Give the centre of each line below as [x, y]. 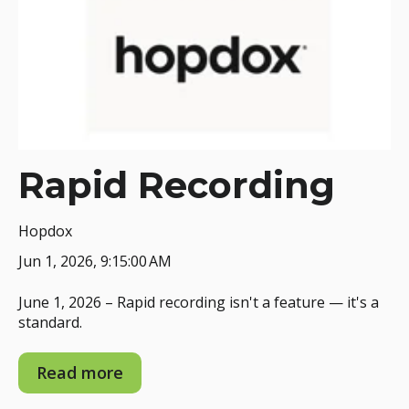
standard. [50, 322]
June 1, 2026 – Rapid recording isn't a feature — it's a [199, 302]
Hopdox [45, 231]
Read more [80, 373]
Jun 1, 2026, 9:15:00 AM [95, 262]
